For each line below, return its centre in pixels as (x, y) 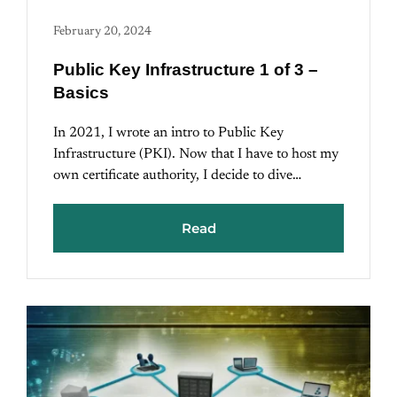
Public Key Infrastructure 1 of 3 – (186, 70)
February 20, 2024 (102, 32)
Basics (81, 93)
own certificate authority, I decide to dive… (177, 176)
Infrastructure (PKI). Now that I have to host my (196, 155)
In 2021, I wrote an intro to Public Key (168, 133)
